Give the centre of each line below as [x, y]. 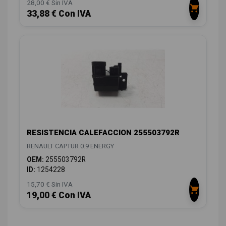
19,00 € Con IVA [59, 195]
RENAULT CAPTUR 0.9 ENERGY [70, 146]
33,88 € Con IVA [59, 13]
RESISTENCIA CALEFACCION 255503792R [103, 133]
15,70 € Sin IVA [50, 184]
